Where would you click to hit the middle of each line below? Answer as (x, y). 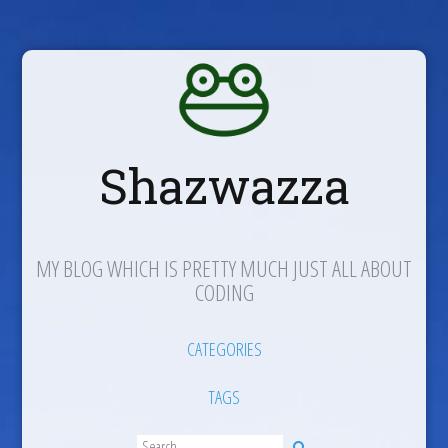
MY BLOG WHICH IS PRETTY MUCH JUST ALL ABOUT (224, 268)
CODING (224, 292)
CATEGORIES (224, 348)
